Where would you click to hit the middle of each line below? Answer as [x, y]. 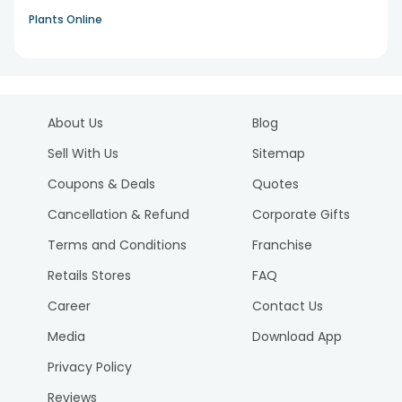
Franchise [283, 245]
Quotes [276, 184]
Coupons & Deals [101, 184]
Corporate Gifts [301, 214]
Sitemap [279, 153]
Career [69, 306]
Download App [297, 336]
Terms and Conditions [117, 245]
